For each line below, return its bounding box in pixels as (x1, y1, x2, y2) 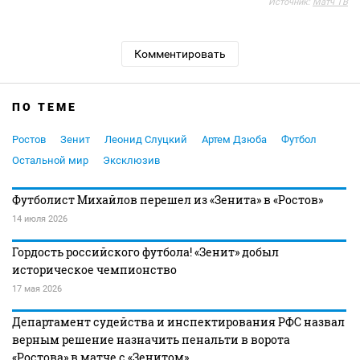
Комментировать (134, 47, 226, 60)
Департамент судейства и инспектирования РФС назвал (12, 314, 345, 329)
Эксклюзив (103, 154, 160, 166)
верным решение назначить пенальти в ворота (12, 332, 290, 347)
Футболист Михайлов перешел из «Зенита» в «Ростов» (12, 192, 323, 207)
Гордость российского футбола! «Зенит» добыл (12, 244, 279, 260)
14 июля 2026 (12, 214, 67, 224)
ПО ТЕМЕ (12, 100, 77, 113)
